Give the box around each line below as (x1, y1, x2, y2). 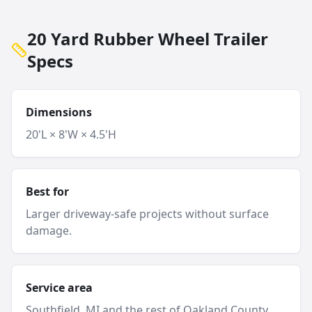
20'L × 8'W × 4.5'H (26, 127, 116, 142)
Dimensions (26, 104, 92, 120)
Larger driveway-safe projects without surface (26, 206, 269, 221)
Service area (26, 280, 93, 295)
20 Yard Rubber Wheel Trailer (26, 27, 268, 50)
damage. (26, 223, 72, 238)
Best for (26, 184, 69, 199)
